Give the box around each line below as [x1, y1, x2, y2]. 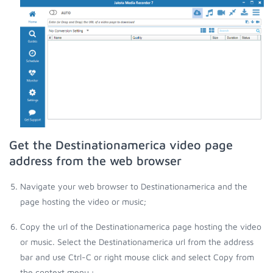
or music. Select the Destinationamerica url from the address [20, 236, 253, 247]
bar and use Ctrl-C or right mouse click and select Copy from [20, 252, 254, 263]
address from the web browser [9, 154, 182, 168]
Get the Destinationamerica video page [9, 138, 233, 152]
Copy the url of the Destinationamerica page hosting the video [20, 221, 261, 232]
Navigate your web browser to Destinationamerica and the [20, 181, 247, 192]
